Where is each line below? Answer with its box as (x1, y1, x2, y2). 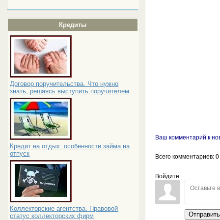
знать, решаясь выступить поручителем (10, 87, 130, 95)
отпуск (10, 150, 30, 157)
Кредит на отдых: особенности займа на (10, 142, 130, 150)
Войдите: (155, 173, 181, 180)
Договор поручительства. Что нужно (10, 80, 119, 87)
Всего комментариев (155, 153, 213, 161)
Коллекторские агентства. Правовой (10, 205, 118, 212)
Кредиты (58, 21, 86, 28)
